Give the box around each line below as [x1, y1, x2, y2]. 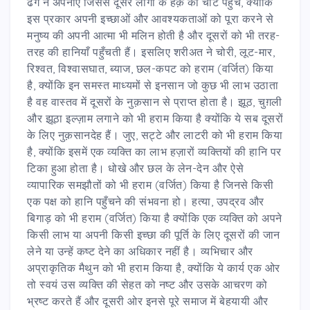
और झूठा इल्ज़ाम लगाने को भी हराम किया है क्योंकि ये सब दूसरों [27, 111, 283, 125]
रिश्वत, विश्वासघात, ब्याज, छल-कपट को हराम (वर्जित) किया [27, 61, 273, 75]
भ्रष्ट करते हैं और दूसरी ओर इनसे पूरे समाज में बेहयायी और [27, 293, 268, 308]
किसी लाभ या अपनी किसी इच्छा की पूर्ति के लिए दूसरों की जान [27, 227, 280, 241]
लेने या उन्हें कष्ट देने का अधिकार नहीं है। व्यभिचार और [27, 244, 253, 258]
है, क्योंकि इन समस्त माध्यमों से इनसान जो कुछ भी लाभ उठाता [27, 77, 278, 92]
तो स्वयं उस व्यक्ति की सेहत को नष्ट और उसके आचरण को [27, 277, 267, 291]
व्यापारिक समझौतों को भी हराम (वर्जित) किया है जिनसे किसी [27, 177, 273, 192]
